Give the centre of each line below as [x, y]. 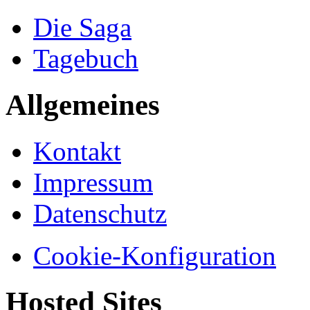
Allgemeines [83, 105]
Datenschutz [100, 214]
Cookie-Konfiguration [155, 256]
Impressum [93, 183]
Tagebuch [86, 59]
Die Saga [82, 28]
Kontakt [77, 152]
